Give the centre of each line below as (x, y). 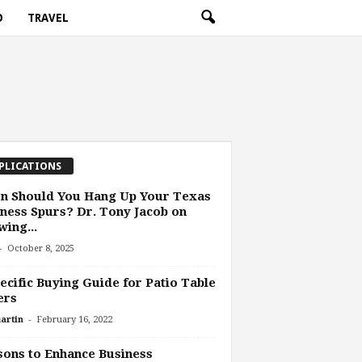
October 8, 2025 (40, 249)
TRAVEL (48, 18)
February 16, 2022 (74, 320)
